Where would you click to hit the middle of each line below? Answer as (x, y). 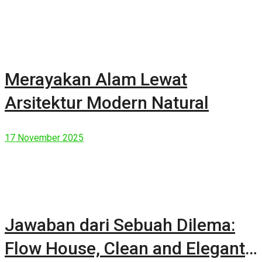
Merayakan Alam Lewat (96, 80)
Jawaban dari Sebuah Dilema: (120, 225)
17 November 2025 (44, 138)
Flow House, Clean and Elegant (125, 249)
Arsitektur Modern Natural (107, 103)
